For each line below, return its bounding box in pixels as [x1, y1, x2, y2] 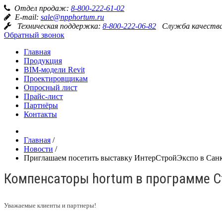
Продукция [24, 56, 62, 65]
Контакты [24, 110, 57, 118]
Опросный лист [24, 83, 77, 92]
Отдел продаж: [14, 4, 71, 12]
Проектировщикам [24, 74, 88, 83]
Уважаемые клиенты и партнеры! [4, 202, 96, 209]
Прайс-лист [24, 92, 63, 101]
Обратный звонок [4, 31, 64, 39]
